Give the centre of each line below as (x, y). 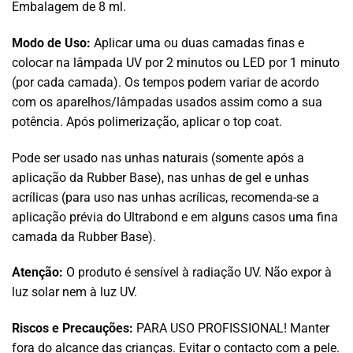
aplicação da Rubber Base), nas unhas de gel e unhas (160, 177)
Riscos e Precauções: (72, 329)
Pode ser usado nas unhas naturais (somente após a (158, 158)
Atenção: (37, 273)
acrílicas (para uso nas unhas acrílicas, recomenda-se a (165, 197)
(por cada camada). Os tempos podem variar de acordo (165, 82)
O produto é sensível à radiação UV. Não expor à (197, 273)
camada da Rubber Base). (84, 236)
